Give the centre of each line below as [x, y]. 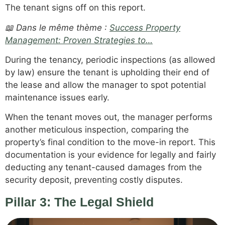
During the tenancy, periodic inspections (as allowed [110, 60]
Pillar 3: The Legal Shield [79, 202]
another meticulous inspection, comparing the [97, 130]
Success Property [145, 27]
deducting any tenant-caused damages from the [103, 167]
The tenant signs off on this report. [75, 8]
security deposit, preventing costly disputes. [94, 180]
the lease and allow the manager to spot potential [105, 85]
